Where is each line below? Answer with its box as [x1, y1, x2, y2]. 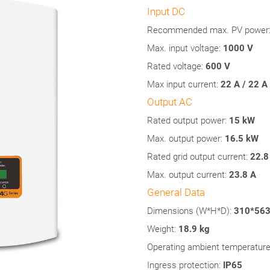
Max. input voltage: [147, 43, 223, 54]
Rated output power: [147, 115, 227, 126]
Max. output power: [147, 133, 225, 144]
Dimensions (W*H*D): [147, 206, 234, 216]
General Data [147, 186, 205, 198]
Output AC [147, 96, 192, 108]
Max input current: [147, 79, 221, 90]
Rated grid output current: [147, 151, 250, 162]
